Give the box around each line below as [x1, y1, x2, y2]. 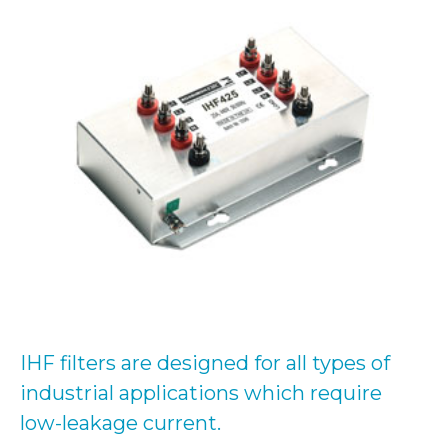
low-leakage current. [20, 411, 221, 436]
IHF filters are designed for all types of [20, 351, 390, 376]
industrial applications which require [20, 381, 382, 406]
